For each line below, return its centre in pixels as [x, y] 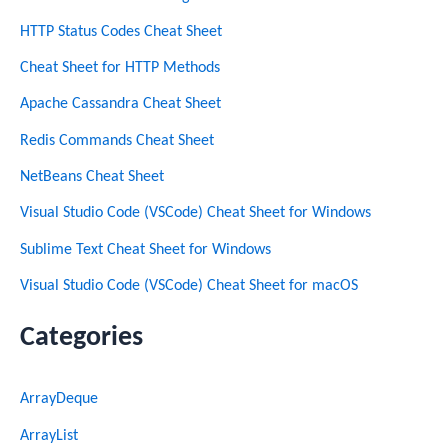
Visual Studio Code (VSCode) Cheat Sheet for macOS [189, 285]
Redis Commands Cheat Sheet [117, 140]
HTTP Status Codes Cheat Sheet [121, 31]
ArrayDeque [59, 399]
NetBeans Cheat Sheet [92, 177]
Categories [81, 338]
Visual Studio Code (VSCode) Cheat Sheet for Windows [195, 213]
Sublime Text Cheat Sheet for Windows [145, 249]
